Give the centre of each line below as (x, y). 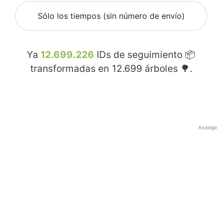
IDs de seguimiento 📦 (145, 55)
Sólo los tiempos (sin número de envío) (111, 16)
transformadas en (71, 69)
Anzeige (208, 128)
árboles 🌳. (167, 69)
